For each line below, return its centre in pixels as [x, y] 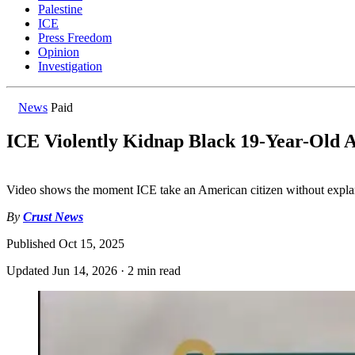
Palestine [60, 10]
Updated [29, 271]
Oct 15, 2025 [92, 244]
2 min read [154, 271]
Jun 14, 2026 [85, 271]
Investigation [70, 67]
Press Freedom [75, 38]
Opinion [59, 52]
